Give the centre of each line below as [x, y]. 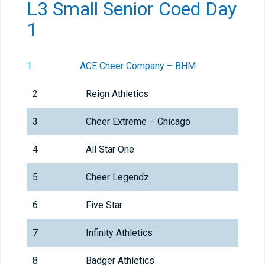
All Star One [110, 150]
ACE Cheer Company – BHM [138, 66]
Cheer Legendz [117, 177]
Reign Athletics [117, 94]
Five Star [104, 205]
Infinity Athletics [119, 233]
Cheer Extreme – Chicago [138, 122]
